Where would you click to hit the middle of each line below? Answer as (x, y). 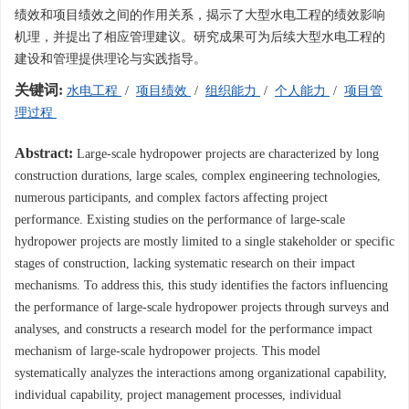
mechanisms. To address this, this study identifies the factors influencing (201, 285)
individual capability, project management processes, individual (178, 395)
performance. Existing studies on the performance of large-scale (180, 220)
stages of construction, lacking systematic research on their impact (185, 263)
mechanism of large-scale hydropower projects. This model (168, 351)
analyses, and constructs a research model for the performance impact (194, 329)
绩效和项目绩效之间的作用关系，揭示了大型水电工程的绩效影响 (200, 15)
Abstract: (44, 153)
